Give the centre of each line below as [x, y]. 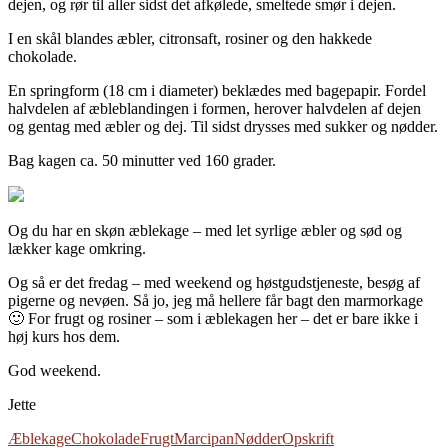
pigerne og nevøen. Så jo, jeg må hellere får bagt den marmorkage [215, 300]
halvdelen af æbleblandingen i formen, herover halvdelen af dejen [216, 108]
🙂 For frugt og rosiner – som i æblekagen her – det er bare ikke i [213, 318]
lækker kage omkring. [77, 248]
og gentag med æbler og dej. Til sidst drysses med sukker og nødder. [223, 126]
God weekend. [54, 370]
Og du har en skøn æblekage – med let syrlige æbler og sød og [205, 230]
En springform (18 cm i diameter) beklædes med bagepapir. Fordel [217, 90]
